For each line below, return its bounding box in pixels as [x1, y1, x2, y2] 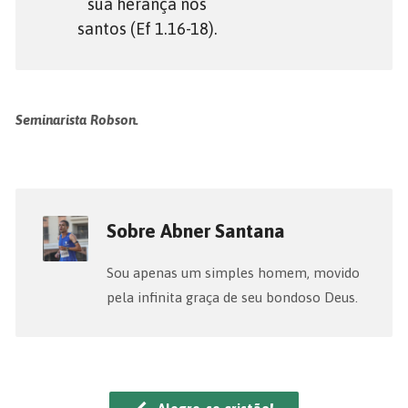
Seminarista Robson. [15, 112, 138, 128]
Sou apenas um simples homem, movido [106, 265, 360, 281]
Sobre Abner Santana [106, 219, 285, 243]
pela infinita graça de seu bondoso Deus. [106, 290, 358, 306]
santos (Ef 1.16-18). [76, 19, 218, 39]
